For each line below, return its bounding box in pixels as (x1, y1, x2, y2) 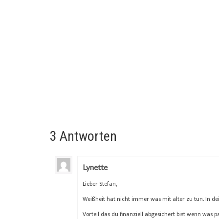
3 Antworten (50, 128, 117, 144)
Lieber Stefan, (83, 178, 117, 189)
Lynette (83, 162, 108, 172)
